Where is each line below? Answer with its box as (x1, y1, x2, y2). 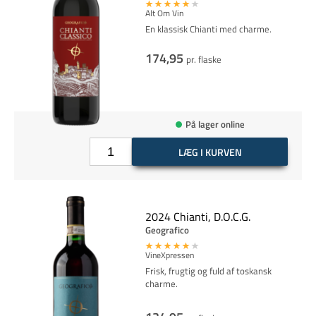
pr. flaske (186, 52, 221, 66)
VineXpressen (145, 248, 194, 262)
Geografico (145, 223, 189, 237)
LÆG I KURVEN (178, 144, 242, 159)
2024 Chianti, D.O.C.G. (145, 208, 250, 225)
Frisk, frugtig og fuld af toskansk (145, 264, 272, 278)
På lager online (185, 116, 245, 131)
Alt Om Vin (145, 6, 183, 20)
